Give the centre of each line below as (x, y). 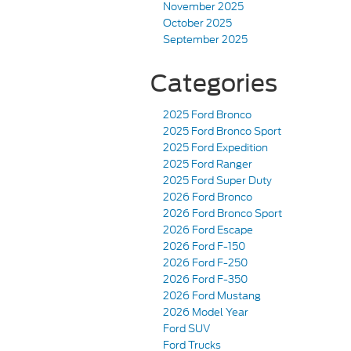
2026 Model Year (206, 313)
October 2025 (197, 24)
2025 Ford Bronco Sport (223, 132)
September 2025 (205, 40)
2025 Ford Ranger (208, 165)
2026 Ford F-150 (204, 247)
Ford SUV (186, 329)
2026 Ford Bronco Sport (223, 214)
